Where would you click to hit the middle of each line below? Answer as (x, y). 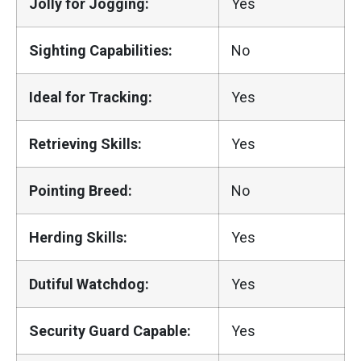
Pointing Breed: (81, 190)
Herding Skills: (78, 237)
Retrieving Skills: (85, 143)
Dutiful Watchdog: (89, 284)
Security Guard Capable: (110, 330)
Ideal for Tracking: (91, 97)
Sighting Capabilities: (101, 50)
